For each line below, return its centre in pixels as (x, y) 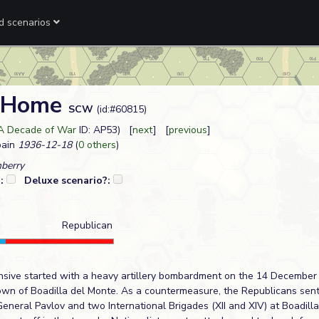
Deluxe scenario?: (69, 181)
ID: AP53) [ (104, 130)
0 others (97, 145)
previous (188, 130)
